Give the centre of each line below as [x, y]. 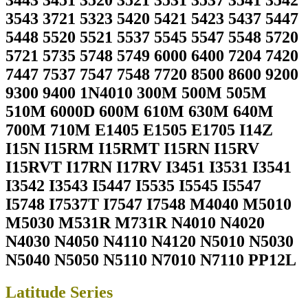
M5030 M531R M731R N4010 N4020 [135, 223]
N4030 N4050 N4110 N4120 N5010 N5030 [150, 242]
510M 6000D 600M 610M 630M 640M [140, 112]
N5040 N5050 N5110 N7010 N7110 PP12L [151, 260]
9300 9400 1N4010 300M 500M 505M [136, 93]
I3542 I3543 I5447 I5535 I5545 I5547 [133, 186]
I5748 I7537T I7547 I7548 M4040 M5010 [148, 205]
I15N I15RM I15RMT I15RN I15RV [132, 149]
